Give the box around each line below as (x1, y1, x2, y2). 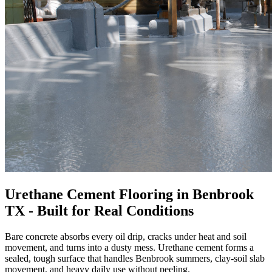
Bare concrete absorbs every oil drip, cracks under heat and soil (5, 231, 246, 242)
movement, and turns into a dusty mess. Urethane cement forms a (5, 242, 254, 253)
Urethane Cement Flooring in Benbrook (5, 186, 254, 202)
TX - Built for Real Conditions (5, 202, 194, 219)
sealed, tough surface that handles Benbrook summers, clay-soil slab (5, 253, 265, 263)
